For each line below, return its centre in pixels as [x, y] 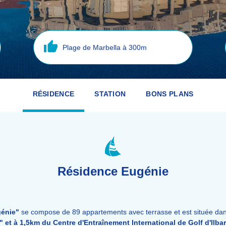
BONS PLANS [170, 94]
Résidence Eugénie [113, 171]
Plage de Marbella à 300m [104, 47]
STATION [110, 94]
